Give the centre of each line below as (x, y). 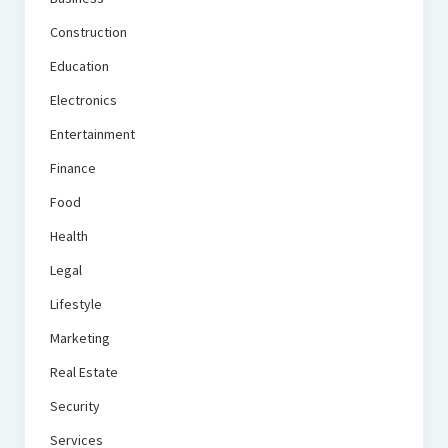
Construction (88, 32)
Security (74, 406)
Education (79, 66)
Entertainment (92, 134)
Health (68, 236)
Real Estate (83, 372)
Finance (72, 168)
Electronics (83, 100)
